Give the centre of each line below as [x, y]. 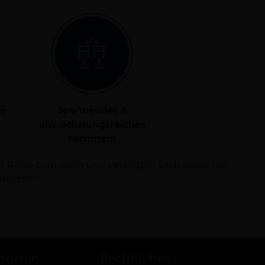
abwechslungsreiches [92, 125]
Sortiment [92, 139]
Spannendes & [92, 111]
